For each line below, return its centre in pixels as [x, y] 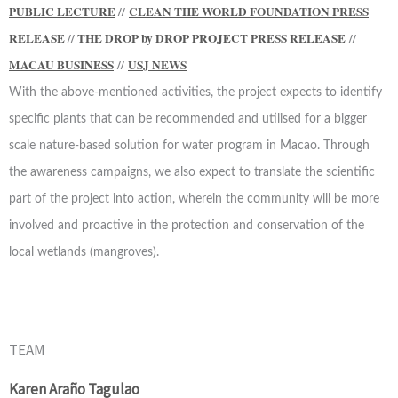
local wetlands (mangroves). [84, 252]
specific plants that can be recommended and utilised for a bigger [188, 119]
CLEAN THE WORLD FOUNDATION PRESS [249, 12]
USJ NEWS [157, 65]
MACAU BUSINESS [61, 65]
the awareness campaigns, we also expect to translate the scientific [192, 172]
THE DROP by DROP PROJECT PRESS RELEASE [211, 38]
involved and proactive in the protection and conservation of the [187, 226]
